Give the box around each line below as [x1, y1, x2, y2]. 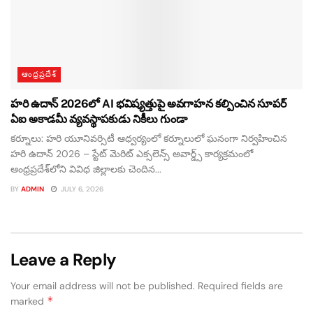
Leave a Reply [10, 248, 117, 270]
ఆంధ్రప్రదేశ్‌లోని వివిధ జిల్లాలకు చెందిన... [10, 162, 161, 175]
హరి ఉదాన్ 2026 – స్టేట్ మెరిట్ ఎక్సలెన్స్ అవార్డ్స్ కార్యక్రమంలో [10, 147, 253, 160]
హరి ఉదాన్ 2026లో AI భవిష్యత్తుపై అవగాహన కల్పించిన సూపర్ [10, 96, 286, 110]
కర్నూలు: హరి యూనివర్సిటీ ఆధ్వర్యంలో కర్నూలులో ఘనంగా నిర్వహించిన [10, 131, 287, 145]
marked [10, 294, 47, 307]
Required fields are [198, 279, 283, 292]
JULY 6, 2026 [59, 184, 103, 194]
